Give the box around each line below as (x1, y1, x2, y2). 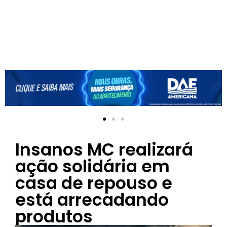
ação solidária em (15, 154, 170, 178)
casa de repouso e (15, 171, 172, 195)
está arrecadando (15, 187, 169, 212)
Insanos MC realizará (15, 137, 193, 162)
